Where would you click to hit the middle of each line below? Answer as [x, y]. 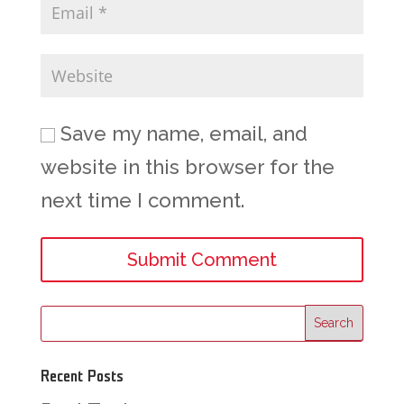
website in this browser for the [187, 166]
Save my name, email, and [184, 133]
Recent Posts [82, 376]
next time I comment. [142, 200]
